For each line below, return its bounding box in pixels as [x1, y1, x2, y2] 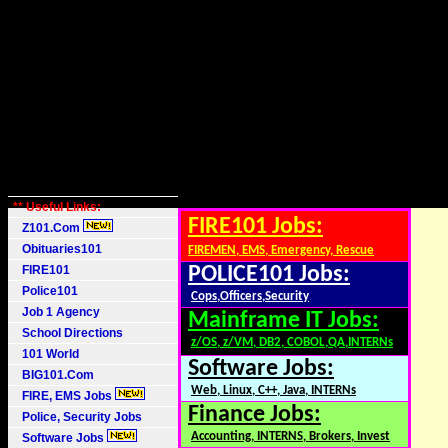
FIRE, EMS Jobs [13, 389, 115, 403]
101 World [13, 347, 79, 361]
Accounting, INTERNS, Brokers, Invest [191, 430, 390, 443]
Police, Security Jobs [13, 410, 145, 424]
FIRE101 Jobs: [188, 215, 323, 239]
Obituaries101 [13, 242, 102, 256]
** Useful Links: [13, 200, 101, 214]
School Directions [13, 326, 123, 340]
